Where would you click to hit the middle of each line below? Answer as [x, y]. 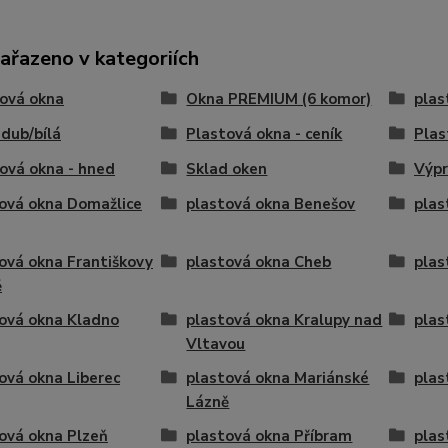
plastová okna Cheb [259, 261]
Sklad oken [227, 168]
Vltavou [216, 343]
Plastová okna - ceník [264, 133]
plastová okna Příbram [269, 435]
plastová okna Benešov [271, 203]
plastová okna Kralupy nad [284, 319]
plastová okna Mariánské [278, 377]
